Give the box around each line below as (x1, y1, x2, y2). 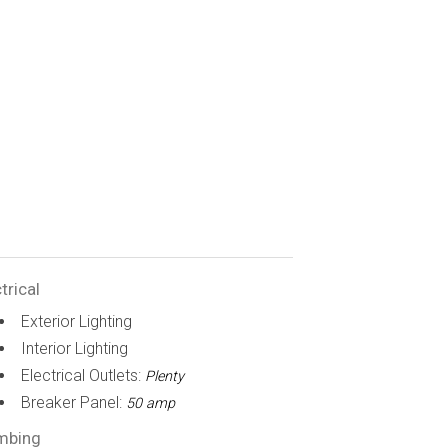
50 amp (126, 395, 176, 412)
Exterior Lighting (21, 312, 133, 331)
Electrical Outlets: (21, 366, 146, 385)
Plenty (145, 368, 185, 385)
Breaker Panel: (21, 393, 127, 412)
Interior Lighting (21, 339, 129, 358)
